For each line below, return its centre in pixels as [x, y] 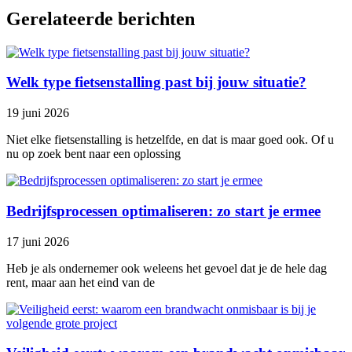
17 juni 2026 [38, 241]
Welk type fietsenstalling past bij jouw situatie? [156, 82]
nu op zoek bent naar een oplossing [93, 154]
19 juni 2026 [38, 113]
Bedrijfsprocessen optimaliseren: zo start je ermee [163, 211]
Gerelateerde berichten [101, 18]
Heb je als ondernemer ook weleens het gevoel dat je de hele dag [167, 268]
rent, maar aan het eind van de [81, 282]
